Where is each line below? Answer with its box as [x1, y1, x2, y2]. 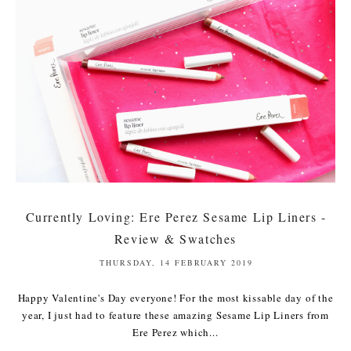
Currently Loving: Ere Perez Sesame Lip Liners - [25, 208, 327, 225]
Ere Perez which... [132, 324, 219, 339]
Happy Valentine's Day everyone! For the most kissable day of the [17, 290, 334, 305]
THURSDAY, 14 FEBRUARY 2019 [100, 256, 253, 268]
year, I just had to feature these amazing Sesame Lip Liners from [22, 307, 329, 322]
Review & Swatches [114, 230, 237, 247]
